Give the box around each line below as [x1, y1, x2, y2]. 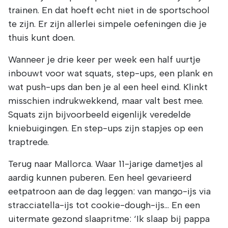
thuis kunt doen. [8, 32, 75, 44]
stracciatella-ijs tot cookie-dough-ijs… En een [8, 199, 200, 211]
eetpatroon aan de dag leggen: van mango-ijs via [8, 186, 211, 197]
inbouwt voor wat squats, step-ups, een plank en [8, 68, 213, 79]
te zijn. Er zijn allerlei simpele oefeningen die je [8, 18, 207, 30]
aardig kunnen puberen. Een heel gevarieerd [8, 172, 191, 184]
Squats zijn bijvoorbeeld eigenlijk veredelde [8, 109, 191, 121]
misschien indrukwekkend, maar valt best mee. [8, 95, 203, 107]
